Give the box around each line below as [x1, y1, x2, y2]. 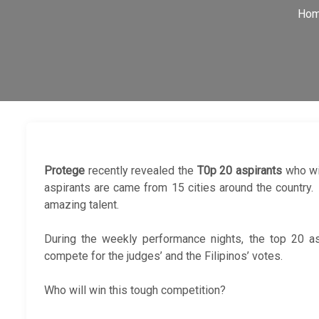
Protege [44, 164, 85, 177]
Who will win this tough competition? [44, 283, 226, 297]
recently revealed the [85, 164, 194, 177]
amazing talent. [44, 198, 119, 211]
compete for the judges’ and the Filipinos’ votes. [44, 249, 283, 263]
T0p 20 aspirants [194, 164, 286, 177]
